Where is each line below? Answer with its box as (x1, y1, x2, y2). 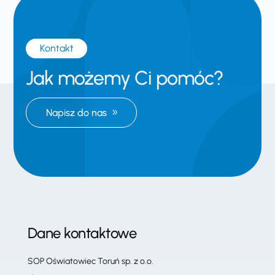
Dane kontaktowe (27, 223, 137, 242)
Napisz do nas (46, 106, 107, 118)
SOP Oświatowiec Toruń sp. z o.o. (27, 255, 153, 266)
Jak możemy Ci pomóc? (26, 66, 224, 90)
